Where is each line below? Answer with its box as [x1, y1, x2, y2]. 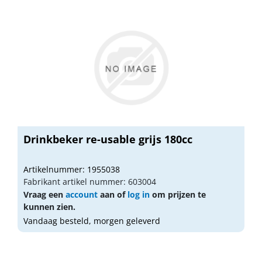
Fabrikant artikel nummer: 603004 [23, 175, 156, 187]
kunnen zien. [23, 201, 75, 212]
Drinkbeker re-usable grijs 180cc [23, 132, 192, 146]
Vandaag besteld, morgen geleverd [23, 215, 160, 226]
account [65, 188, 98, 200]
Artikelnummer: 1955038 [23, 163, 120, 175]
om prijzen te [150, 188, 206, 200]
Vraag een [23, 188, 65, 200]
